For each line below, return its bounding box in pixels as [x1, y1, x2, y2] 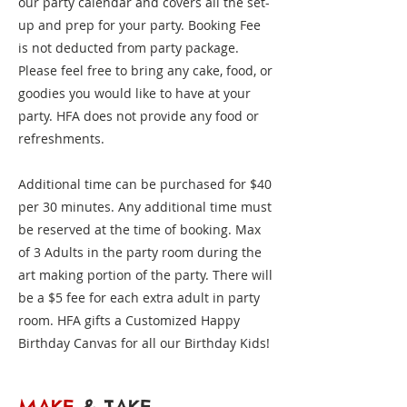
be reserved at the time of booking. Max [18, 221, 261, 238]
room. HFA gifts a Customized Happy [18, 312, 240, 329]
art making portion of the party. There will [18, 266, 273, 283]
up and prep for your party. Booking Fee [18, 16, 261, 34]
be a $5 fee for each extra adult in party [18, 289, 260, 306]
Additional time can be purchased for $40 [18, 175, 272, 193]
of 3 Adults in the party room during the [18, 243, 262, 261]
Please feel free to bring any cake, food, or [18, 62, 273, 79]
